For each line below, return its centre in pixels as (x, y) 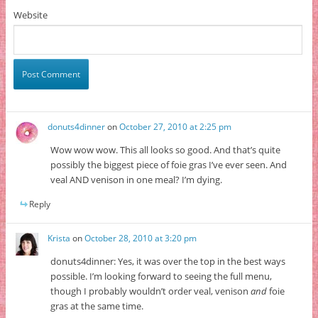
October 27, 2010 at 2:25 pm (176, 126)
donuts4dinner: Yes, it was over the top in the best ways (168, 261)
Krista (59, 238)
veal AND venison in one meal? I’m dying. (137, 179)
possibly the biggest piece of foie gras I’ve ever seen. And (169, 164)
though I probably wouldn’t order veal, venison (151, 291)
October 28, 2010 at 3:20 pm (141, 238)
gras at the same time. (97, 306)
